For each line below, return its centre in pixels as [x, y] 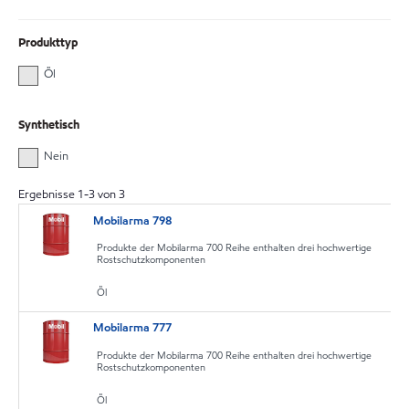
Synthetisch [49, 125]
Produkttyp [48, 43]
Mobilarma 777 [133, 327]
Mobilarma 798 [133, 220]
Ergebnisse [48, 195]
